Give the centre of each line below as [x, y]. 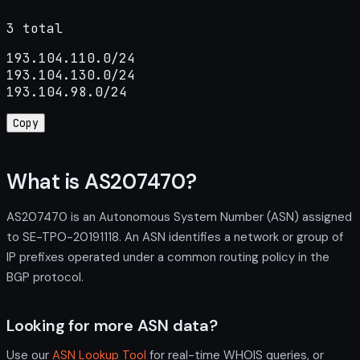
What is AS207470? [102, 182]
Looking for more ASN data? [112, 325]
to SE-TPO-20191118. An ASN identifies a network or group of [175, 237]
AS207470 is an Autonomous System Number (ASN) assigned [179, 217]
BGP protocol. [45, 277]
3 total [35, 28]
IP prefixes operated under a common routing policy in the [168, 257]
